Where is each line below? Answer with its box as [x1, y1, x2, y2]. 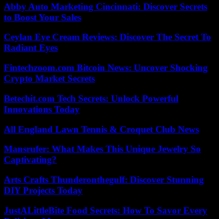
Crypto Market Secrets [4, 73, 95, 84]
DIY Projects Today [4, 185, 83, 196]
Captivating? [4, 154, 57, 165]
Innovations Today [4, 104, 80, 114]
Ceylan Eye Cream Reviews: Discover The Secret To [4, 32, 211, 43]
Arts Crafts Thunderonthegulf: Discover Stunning [4, 175, 204, 185]
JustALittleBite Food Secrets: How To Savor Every [4, 205, 207, 216]
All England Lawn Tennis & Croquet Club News [4, 124, 199, 134]
